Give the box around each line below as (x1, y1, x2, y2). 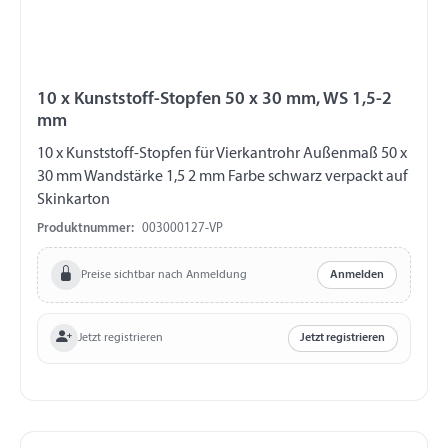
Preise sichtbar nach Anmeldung (80, 268, 247, 281)
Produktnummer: (37, 222, 134, 236)
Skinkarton (37, 191, 110, 208)
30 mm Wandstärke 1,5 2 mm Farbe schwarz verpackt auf (37, 168, 188, 185)
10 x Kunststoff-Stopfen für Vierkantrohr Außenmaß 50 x (37, 145, 195, 162)
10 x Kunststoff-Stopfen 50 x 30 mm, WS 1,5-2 (37, 89, 392, 109)
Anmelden (330, 269, 385, 282)
